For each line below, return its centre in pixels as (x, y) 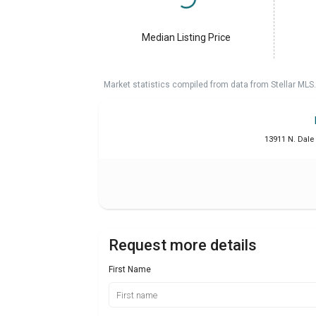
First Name (130, 269)
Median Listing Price (186, 38)
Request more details (183, 245)
